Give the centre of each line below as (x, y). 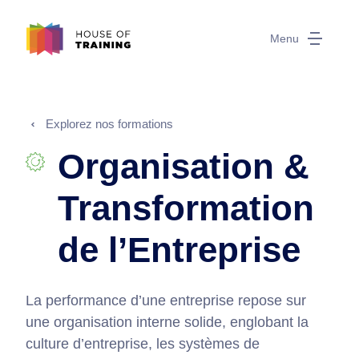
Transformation (186, 208)
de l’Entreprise (179, 250)
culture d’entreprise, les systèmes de (143, 344)
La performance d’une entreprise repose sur (166, 301)
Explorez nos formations (109, 124)
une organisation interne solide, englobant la (167, 322)
